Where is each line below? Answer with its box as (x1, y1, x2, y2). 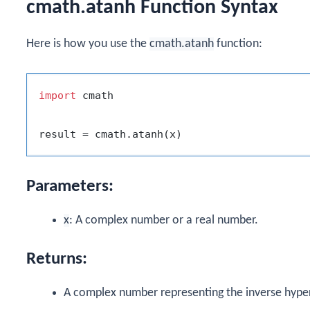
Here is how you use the (26, 37, 149, 51)
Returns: (26, 250, 87, 268)
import (39, 89, 76, 102)
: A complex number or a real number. (69, 214, 258, 228)
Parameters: (26, 178, 113, 196)
